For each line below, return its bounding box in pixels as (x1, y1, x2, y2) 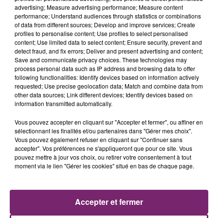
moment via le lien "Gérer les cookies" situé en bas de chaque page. (15, 161, 194, 170)
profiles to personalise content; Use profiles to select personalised (15, 29, 188, 37)
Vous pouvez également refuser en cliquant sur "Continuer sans (15, 135, 182, 144)
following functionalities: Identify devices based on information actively (15, 73, 199, 81)
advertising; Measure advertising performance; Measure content (15, 2, 183, 11)
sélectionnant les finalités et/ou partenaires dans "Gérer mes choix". (15, 126, 192, 135)
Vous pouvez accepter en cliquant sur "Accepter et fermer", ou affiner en (15, 117, 203, 126)
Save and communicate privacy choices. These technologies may (15, 55, 187, 64)
